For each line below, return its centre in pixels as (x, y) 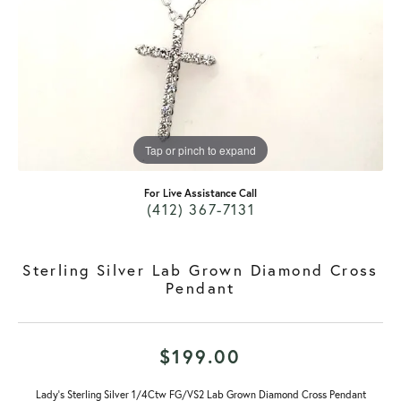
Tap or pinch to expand (200, 149)
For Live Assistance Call (200, 193)
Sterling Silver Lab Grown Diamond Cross (200, 270)
